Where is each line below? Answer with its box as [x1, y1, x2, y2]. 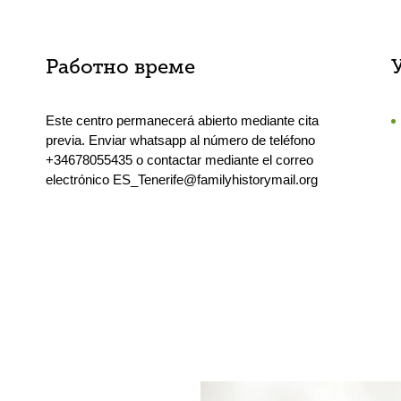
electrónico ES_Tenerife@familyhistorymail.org [45, 172, 318, 187]
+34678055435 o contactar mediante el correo [45, 152, 313, 167]
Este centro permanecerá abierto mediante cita [45, 113, 319, 128]
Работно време [45, 58, 195, 79]
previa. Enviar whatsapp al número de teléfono [45, 132, 315, 148]
